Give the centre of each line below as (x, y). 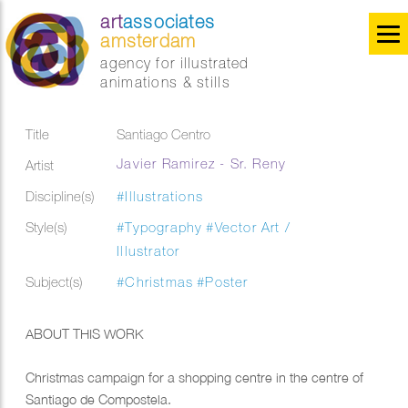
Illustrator (148, 251)
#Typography (160, 227)
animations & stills (165, 82)
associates (169, 21)
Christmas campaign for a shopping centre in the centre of (195, 377)
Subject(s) (55, 282)
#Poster (223, 282)
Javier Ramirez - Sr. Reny (202, 163)
